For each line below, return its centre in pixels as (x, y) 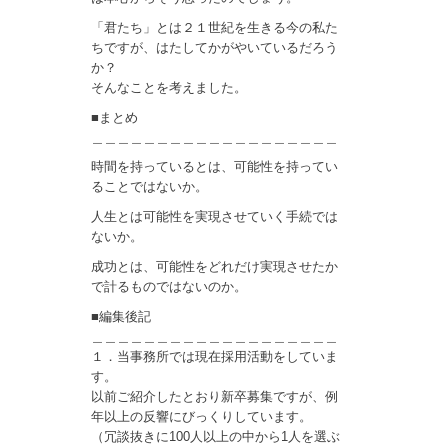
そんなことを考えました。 (169, 87)
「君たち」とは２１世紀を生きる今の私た (215, 27)
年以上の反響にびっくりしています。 (202, 416)
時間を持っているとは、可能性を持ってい (215, 167)
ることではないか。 (150, 187)
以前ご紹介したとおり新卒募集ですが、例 (215, 396)
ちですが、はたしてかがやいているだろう (215, 47)
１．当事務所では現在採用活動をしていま (215, 356)
